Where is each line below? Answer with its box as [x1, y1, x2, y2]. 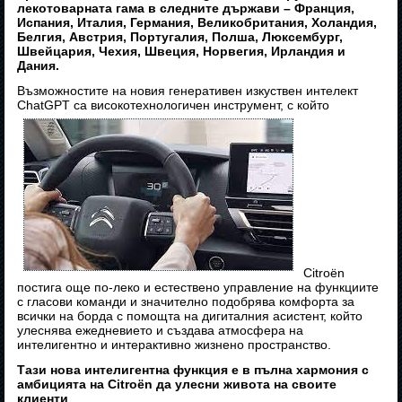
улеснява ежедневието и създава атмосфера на [17, 323, 304, 338]
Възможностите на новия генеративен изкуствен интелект [17, 83, 359, 99]
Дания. [17, 58, 60, 74]
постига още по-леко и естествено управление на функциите [17, 280, 380, 295]
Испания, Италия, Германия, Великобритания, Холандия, [17, 15, 378, 31]
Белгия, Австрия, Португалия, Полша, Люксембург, [17, 30, 344, 45]
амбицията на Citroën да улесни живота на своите [17, 377, 337, 392]
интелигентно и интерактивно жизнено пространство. [17, 337, 332, 353]
